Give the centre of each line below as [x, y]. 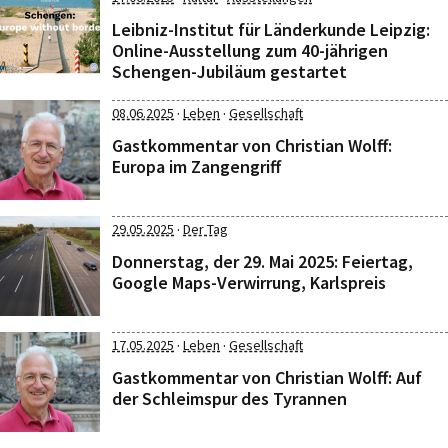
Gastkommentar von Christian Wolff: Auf [267, 377]
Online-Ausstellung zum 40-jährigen [250, 50]
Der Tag [205, 229]
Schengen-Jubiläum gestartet [229, 71]
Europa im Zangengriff [196, 166]
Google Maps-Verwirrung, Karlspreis [249, 282]
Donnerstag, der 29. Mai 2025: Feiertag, [262, 261]
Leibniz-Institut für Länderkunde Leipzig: [271, 29]
